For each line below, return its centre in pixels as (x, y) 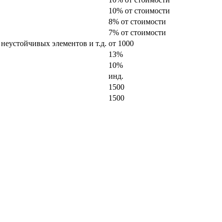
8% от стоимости (137, 21)
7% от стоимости (137, 32)
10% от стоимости (139, 10)
